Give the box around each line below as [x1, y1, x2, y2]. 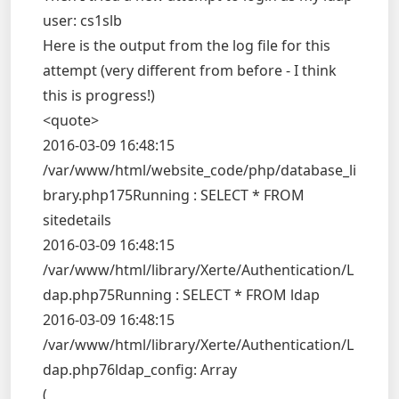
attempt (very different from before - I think [43, 61, 337, 80]
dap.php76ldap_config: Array [43, 360, 237, 379]
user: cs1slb [43, 11, 122, 30]
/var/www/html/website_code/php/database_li [43, 160, 356, 180]
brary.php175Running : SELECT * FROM [43, 185, 305, 205]
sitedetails [43, 210, 111, 230]
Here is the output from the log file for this [43, 36, 330, 55]
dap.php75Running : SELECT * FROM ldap [43, 285, 320, 305]
